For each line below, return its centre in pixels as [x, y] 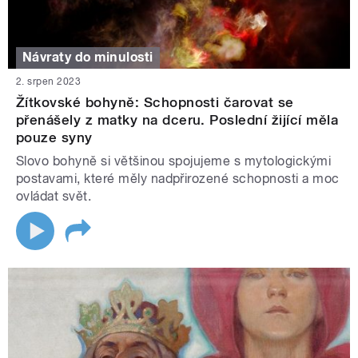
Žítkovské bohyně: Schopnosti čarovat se [155, 102]
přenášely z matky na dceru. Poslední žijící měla [177, 119]
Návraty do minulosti [88, 58]
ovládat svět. [54, 196]
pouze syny [54, 137]
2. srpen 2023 [49, 81]
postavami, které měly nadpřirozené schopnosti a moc [178, 178]
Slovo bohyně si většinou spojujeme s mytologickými [174, 161]
